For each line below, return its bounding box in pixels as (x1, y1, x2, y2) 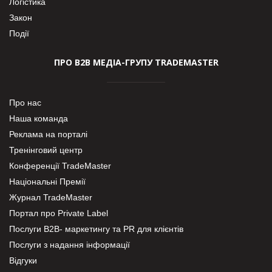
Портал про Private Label (9, 208, 108, 218)
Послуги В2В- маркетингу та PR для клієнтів (9, 223, 183, 234)
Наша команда (9, 113, 68, 123)
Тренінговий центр (9, 144, 83, 155)
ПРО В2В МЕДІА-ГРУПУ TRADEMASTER (53, 56, 219, 68)
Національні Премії (9, 176, 86, 186)
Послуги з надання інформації (9, 239, 130, 250)
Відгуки (9, 255, 37, 265)
